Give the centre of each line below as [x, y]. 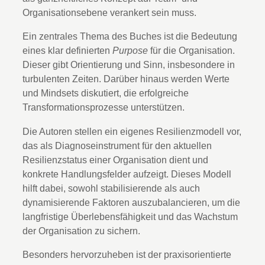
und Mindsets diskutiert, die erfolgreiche [106, 93]
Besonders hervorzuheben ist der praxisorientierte [127, 254]
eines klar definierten [67, 51]
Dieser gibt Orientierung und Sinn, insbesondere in [129, 65]
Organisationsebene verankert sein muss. [109, 12]
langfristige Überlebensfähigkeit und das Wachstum [130, 216]
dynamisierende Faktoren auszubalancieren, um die [131, 202]
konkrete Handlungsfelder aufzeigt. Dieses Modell [127, 174]
